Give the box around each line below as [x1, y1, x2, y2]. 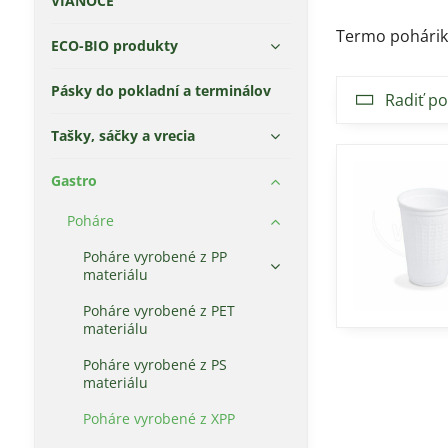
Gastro [50, 171, 97, 190]
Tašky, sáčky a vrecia [50, 126, 195, 145]
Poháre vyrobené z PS [82, 355, 227, 374]
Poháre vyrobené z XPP [82, 409, 235, 428]
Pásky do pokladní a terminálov [50, 81, 271, 100]
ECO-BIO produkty [50, 36, 178, 55]
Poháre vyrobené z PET [82, 301, 235, 320]
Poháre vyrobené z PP [82, 247, 227, 266]
